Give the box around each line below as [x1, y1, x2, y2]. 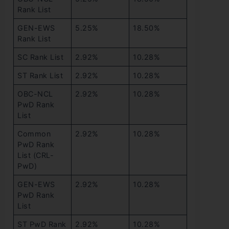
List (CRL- [17, 151, 54, 160]
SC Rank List [17, 53, 64, 62]
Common [17, 129, 51, 139]
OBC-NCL [17, 89, 53, 99]
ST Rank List [17, 71, 63, 80]
